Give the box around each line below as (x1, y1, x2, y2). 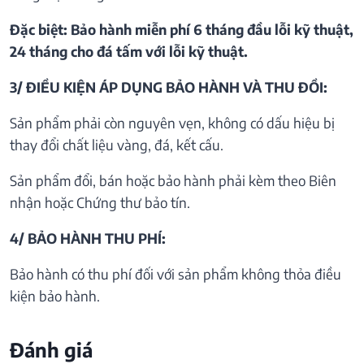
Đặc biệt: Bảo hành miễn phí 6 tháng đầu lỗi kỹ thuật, (10, 20, 353, 39)
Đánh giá (10, 337, 93, 362)
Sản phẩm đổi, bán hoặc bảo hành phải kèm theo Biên (10, 171, 336, 190)
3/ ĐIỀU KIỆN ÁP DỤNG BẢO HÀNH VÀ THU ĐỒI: (10, 78, 327, 97)
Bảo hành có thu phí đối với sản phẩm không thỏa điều (10, 265, 341, 284)
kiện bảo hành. (10, 287, 100, 305)
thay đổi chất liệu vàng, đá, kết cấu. (10, 136, 223, 154)
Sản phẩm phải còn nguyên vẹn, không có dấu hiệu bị (10, 114, 335, 132)
